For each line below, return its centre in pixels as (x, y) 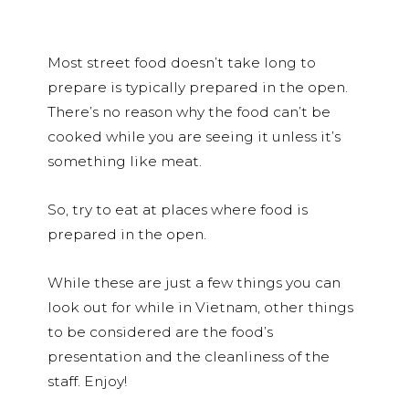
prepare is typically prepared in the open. (198, 87)
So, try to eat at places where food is (178, 209)
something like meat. (125, 161)
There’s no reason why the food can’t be (189, 111)
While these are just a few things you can (194, 282)
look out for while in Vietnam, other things (200, 307)
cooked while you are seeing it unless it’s (194, 136)
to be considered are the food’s (160, 331)
